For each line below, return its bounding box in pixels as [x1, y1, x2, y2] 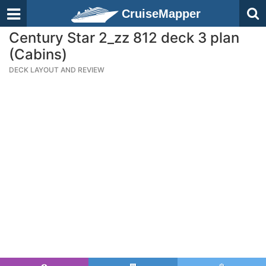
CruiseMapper [122, 7, 201, 20]
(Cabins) [9, 46, 67, 63]
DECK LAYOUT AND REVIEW [9, 65, 104, 74]
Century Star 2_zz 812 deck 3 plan [9, 29, 239, 46]
